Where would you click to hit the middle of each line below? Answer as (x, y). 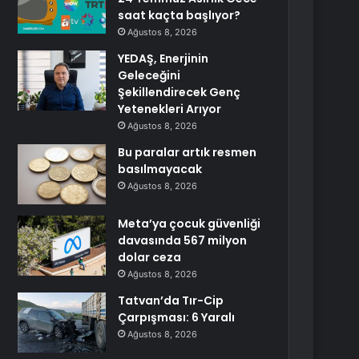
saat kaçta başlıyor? (179, 15)
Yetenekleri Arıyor (170, 109)
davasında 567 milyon (183, 240)
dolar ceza (150, 257)
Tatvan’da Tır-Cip (171, 301)
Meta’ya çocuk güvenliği (190, 224)
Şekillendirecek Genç (179, 92)
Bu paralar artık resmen (188, 152)
